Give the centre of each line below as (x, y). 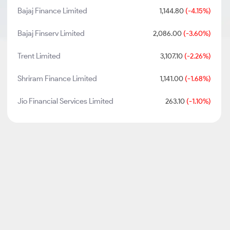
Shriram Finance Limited (57, 79)
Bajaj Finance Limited (53, 11)
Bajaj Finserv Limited (51, 33)
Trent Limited (39, 56)
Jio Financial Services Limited (66, 101)
